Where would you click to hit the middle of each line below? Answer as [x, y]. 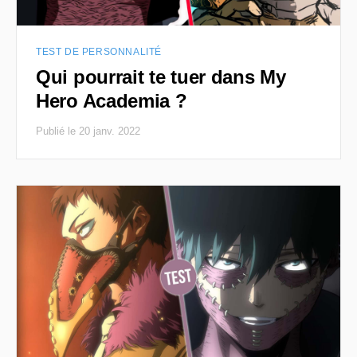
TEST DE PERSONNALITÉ [99, 52]
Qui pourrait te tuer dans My [161, 77]
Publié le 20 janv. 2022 [88, 131]
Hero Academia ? [112, 101]
